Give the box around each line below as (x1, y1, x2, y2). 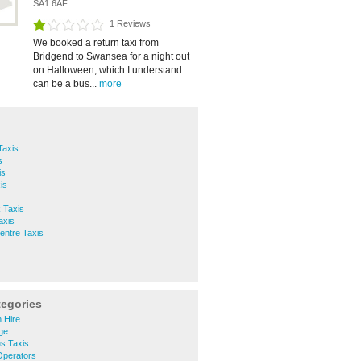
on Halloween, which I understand (33, 64, 182, 76)
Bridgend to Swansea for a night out (33, 51, 189, 62)
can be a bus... (33, 78, 99, 89)
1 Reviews (110, 19, 151, 28)
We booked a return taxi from (33, 37, 159, 48)
